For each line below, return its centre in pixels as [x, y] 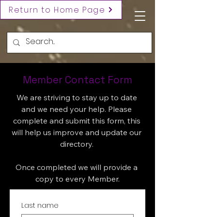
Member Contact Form [77, 80]
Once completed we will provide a [77, 167]
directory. [77, 144]
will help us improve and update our [77, 132]
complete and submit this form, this [77, 121]
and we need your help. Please [77, 109]
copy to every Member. [77, 179]
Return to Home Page [57, 10]
